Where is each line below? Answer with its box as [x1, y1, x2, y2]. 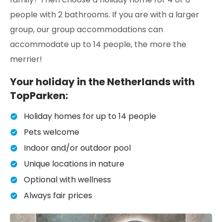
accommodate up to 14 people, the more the [10, 38, 186, 50]
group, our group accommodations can [10, 23, 163, 35]
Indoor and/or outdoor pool [24, 142, 131, 154]
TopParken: [10, 88, 68, 103]
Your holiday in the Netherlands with [10, 74, 195, 89]
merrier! [10, 53, 42, 65]
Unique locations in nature [24, 158, 124, 169]
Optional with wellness [24, 173, 111, 185]
